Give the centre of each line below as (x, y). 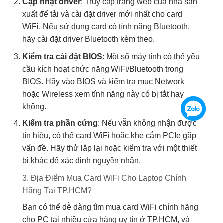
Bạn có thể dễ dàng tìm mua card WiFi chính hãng (110, 207)
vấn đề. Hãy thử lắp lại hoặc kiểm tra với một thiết (110, 148)
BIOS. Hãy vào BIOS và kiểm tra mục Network (103, 81)
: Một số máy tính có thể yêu (151, 56)
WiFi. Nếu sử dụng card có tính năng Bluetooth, (106, 27)
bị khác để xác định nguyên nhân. (82, 161)
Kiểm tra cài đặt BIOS (62, 56)
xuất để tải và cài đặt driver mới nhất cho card (102, 14)
